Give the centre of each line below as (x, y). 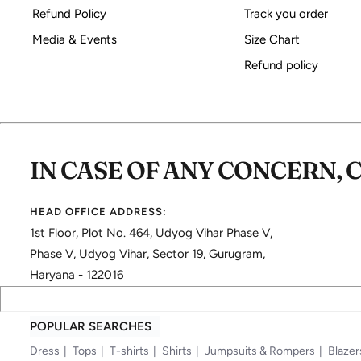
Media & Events (75, 40)
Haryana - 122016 (77, 275)
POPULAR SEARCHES (91, 326)
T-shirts (129, 351)
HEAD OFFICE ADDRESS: (98, 212)
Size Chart (272, 40)
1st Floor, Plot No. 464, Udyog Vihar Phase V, (151, 233)
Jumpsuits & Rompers (260, 351)
